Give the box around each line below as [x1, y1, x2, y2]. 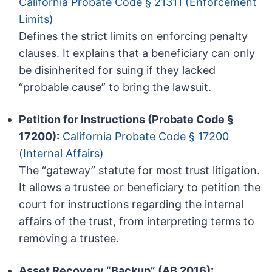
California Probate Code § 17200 [63, 130, 229, 143]
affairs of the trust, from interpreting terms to [19, 215, 255, 228]
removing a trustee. [19, 232, 120, 245]
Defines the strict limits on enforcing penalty [19, 30, 248, 43]
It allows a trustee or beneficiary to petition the [19, 181, 261, 194]
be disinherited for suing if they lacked [19, 64, 216, 77]
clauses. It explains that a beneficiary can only [19, 47, 256, 60]
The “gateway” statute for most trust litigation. [19, 164, 260, 177]
